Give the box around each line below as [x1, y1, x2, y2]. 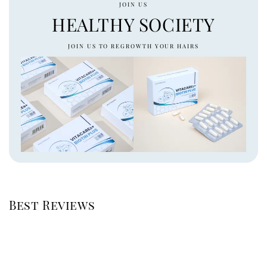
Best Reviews [9, 196, 95, 213]
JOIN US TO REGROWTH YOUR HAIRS [68, 42, 199, 49]
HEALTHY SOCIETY [52, 13, 215, 37]
